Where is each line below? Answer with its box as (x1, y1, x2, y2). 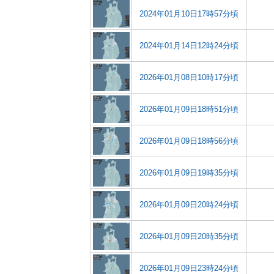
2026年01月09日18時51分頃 (139, 105, 239, 114)
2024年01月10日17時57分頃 (139, 9, 239, 18)
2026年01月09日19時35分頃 (139, 168, 239, 177)
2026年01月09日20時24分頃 (139, 200, 239, 209)
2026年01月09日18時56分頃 (139, 136, 239, 146)
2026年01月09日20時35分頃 (139, 232, 239, 241)
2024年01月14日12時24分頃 (139, 41, 239, 50)
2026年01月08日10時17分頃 (139, 73, 239, 82)
